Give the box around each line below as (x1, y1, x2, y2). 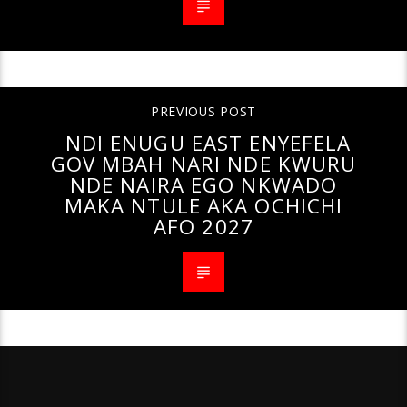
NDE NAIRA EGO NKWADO (69, 171, 338, 200)
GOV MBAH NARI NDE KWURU (50, 150, 357, 179)
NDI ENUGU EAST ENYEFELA (65, 129, 352, 158)
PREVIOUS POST (150, 103, 257, 121)
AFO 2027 (154, 213, 253, 242)
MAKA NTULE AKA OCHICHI (64, 192, 343, 221)
